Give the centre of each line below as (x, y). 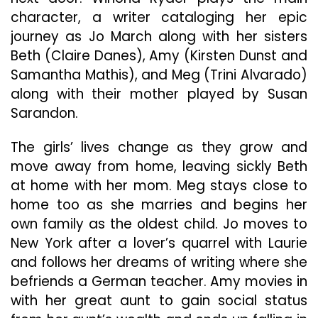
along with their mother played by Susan (159, 94)
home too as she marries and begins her (159, 205)
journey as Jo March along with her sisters (159, 37)
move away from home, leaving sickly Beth (159, 166)
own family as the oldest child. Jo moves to (159, 224)
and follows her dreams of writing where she (159, 262)
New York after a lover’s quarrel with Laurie (159, 243)
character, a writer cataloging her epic (159, 17)
